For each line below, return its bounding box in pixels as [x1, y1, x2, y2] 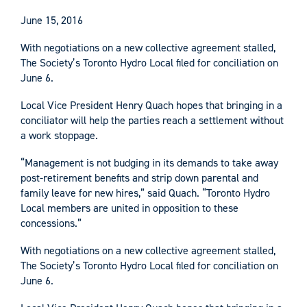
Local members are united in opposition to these [21, 200, 238, 215]
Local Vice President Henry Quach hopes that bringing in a [21, 97, 282, 112]
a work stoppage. [21, 127, 98, 143]
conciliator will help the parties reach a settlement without [21, 112, 284, 127]
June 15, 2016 [21, 12, 83, 27]
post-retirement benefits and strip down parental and [21, 170, 258, 185]
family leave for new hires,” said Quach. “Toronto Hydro [21, 185, 270, 200]
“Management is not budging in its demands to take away [21, 155, 278, 170]
